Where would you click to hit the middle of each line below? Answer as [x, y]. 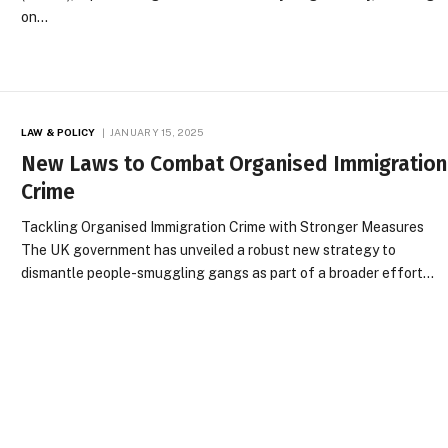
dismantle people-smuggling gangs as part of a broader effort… [228, 272]
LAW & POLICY [58, 131]
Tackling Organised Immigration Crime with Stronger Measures [223, 226]
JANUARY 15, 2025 [156, 131]
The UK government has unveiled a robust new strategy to [209, 249]
